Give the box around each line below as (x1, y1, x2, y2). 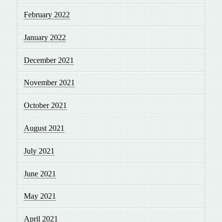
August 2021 (24, 123, 65, 132)
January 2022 (24, 33, 66, 42)
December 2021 (24, 55, 74, 64)
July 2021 (24, 146, 55, 155)
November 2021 (24, 78, 75, 87)
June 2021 (24, 169, 56, 178)
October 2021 (24, 101, 67, 110)
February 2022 (24, 10, 70, 19)
